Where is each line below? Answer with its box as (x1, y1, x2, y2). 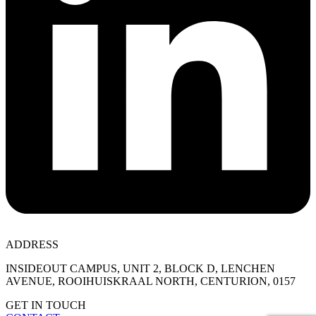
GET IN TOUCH (6, 299, 86, 312)
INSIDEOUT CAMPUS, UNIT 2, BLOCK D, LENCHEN (6, 262, 275, 275)
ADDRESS (6, 238, 59, 251)
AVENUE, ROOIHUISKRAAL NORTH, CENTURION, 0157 (6, 275, 296, 288)
